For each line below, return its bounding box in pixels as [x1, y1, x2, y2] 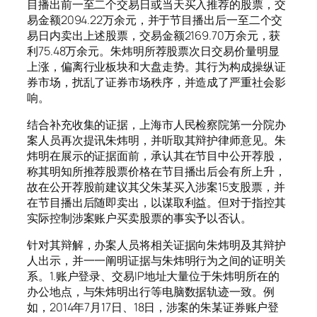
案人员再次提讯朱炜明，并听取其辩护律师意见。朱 [27, 132, 286, 148]
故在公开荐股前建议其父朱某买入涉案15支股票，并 [27, 178, 285, 195]
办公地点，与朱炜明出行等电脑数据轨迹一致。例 [27, 284, 275, 300]
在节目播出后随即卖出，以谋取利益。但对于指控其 [27, 194, 286, 210]
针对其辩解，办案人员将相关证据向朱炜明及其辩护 [27, 237, 286, 253]
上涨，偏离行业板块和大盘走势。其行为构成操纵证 [27, 58, 286, 74]
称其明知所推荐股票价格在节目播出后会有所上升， [27, 163, 286, 179]
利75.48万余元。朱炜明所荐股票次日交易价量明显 [27, 42, 279, 59]
